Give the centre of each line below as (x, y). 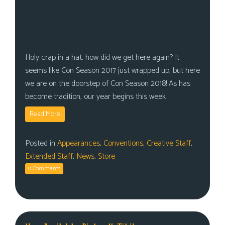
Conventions (123, 143)
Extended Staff (49, 156)
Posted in (41, 143)
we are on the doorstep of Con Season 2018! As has (108, 84)
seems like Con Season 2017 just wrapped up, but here (113, 71)
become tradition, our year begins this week (95, 97)
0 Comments (44, 168)
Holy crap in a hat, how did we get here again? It (102, 58)
